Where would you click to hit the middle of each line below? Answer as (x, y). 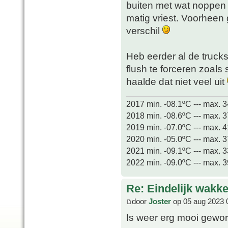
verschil (144, 30)
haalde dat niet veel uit (177, 81)
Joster (160, 202)
